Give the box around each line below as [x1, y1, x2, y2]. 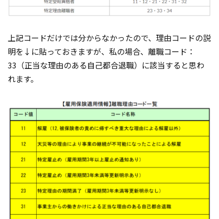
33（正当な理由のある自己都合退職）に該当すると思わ [8, 59, 204, 71]
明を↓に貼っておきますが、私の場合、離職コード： [8, 45, 195, 58]
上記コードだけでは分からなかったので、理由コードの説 [8, 32, 211, 44]
